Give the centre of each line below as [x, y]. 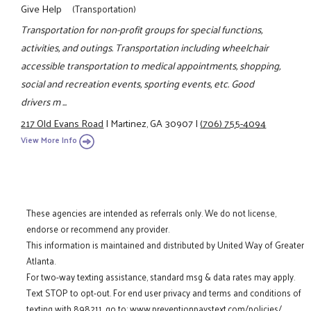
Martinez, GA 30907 [152, 123]
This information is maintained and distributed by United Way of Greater [166, 245]
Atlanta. [41, 261]
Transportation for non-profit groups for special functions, [142, 30]
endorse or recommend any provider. [98, 229]
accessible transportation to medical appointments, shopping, [151, 66]
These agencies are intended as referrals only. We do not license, [152, 213]
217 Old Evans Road [62, 123]
